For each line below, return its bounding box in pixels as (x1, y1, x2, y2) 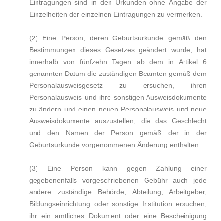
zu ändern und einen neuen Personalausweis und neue (29, 105, 207, 113)
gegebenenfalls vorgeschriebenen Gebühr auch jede (29, 176, 207, 184)
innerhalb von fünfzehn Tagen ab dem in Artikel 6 (29, 58, 207, 66)
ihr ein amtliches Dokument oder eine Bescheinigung (29, 212, 207, 220)
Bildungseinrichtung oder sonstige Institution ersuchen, (29, 200, 207, 208)
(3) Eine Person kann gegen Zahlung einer (29, 164, 207, 172)
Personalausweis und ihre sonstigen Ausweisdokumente (29, 93, 207, 101)
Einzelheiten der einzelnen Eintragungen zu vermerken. (29, 10, 202, 18)
